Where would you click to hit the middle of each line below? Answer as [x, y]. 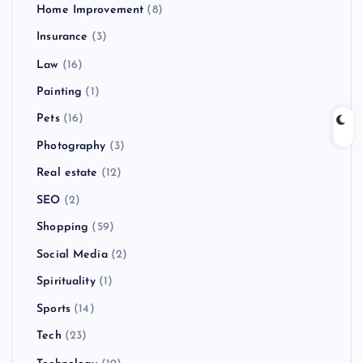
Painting [60, 92]
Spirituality [66, 282]
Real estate [67, 173]
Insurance [62, 37]
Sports [53, 310]
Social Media [72, 255]
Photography [71, 147]
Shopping [63, 228]
